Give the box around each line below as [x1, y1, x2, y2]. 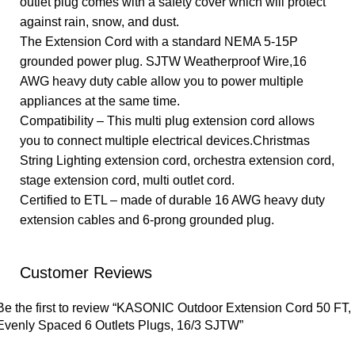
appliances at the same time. [20, 94, 180, 108]
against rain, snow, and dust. [20, 15, 179, 29]
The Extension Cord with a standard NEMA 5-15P [20, 35, 298, 48]
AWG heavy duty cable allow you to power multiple [20, 74, 303, 88]
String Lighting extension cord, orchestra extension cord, [20, 154, 334, 167]
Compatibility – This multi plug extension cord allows [20, 114, 315, 128]
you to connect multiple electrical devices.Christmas [20, 134, 310, 147]
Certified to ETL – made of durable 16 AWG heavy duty [20, 193, 325, 207]
